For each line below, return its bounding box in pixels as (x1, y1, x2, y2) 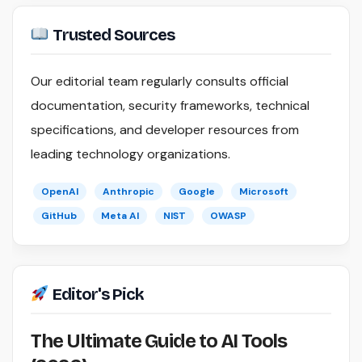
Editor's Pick (48, 284, 144, 305)
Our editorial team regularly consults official (31, 73, 288, 90)
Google (179, 185, 215, 199)
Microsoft (239, 185, 288, 199)
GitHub (41, 209, 77, 223)
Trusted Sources (48, 25, 175, 45)
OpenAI (41, 185, 78, 199)
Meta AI (101, 209, 139, 223)
